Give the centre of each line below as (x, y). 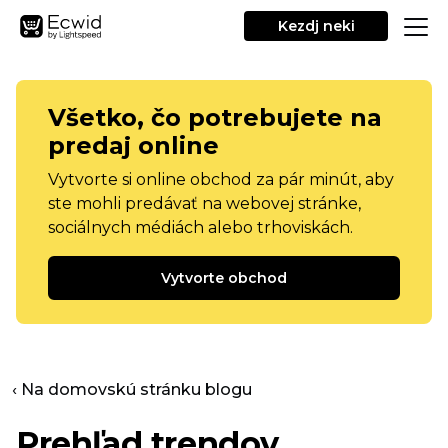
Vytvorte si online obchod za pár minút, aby (221, 179)
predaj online (133, 145)
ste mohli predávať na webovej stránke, (204, 203)
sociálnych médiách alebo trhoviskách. (200, 227)
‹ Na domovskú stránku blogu (132, 389)
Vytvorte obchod (224, 278)
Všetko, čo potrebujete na (215, 117)
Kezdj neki (316, 26)
